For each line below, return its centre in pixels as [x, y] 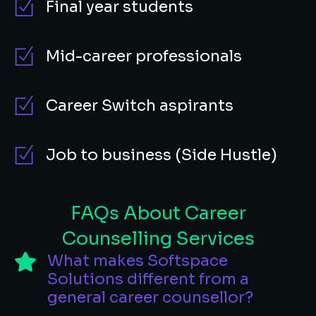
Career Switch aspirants [140, 105]
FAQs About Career [158, 213]
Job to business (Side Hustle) [162, 155]
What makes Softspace [138, 261]
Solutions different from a [148, 279]
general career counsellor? [150, 297]
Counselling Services [158, 239]
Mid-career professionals [144, 56]
